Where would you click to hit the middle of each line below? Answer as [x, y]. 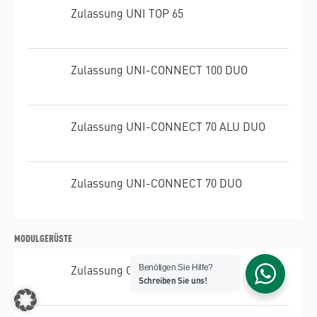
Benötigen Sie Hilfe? [176, 267]
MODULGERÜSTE [43, 237]
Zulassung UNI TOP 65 [127, 12]
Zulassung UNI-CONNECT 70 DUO [156, 182]
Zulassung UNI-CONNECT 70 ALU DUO [168, 126]
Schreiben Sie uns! [173, 280]
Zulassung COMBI [116, 269]
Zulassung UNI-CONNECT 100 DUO [159, 69]
